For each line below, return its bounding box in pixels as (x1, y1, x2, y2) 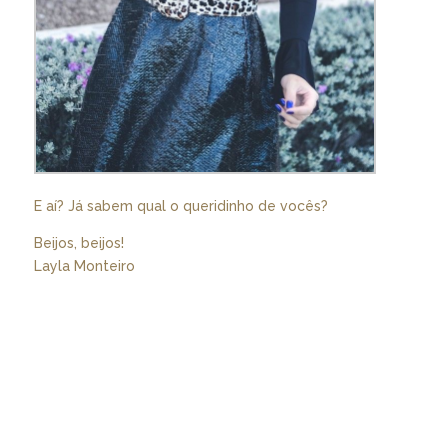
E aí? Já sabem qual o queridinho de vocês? (33, 198, 328, 215)
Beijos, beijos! (33, 235, 124, 252)
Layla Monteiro (33, 258, 135, 275)
